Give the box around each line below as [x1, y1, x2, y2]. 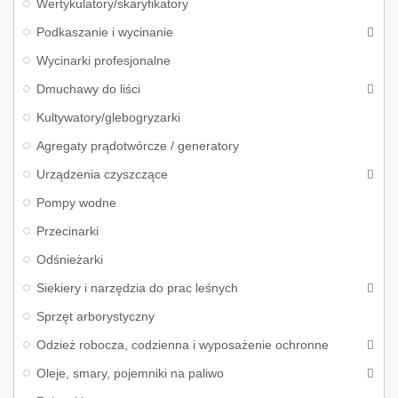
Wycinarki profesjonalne [36, 53, 171, 68]
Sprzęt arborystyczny [36, 309, 155, 323]
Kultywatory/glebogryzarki [36, 110, 180, 124]
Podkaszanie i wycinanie [36, 25, 173, 39]
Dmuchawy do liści [36, 82, 140, 96]
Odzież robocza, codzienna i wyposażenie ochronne [36, 338, 329, 352]
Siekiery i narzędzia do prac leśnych [36, 281, 238, 295]
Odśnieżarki [36, 252, 103, 267]
